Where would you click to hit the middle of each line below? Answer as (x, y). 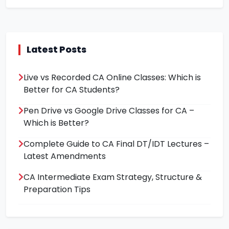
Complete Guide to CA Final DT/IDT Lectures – (116, 144)
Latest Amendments (65, 156)
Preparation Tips (57, 190)
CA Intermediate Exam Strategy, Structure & (113, 177)
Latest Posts (56, 50)
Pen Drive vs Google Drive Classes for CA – (109, 111)
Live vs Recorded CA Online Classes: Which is (112, 78)
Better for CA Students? (72, 90)
